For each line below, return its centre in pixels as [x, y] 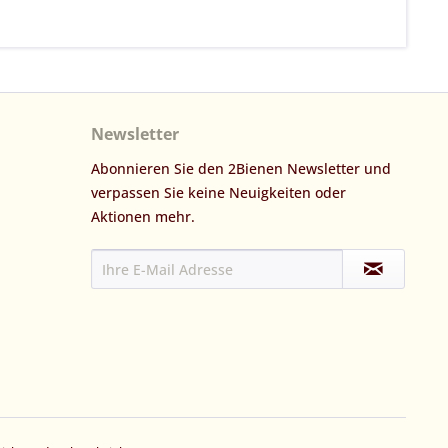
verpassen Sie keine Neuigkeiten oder [218, 193]
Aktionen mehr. [143, 217]
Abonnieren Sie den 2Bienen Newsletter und [241, 169]
